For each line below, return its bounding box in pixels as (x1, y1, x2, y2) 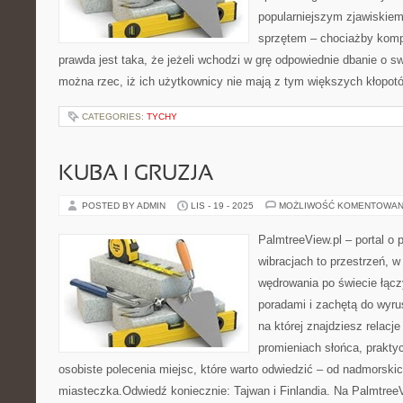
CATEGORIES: (82, 112, 147, 121)
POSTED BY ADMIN (82, 201, 168, 210)
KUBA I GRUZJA (58, 165, 213, 184)
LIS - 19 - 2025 (191, 201, 254, 210)
